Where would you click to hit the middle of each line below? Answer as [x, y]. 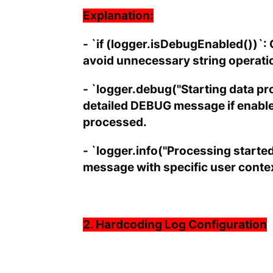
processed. [115, 122]
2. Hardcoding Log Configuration [175, 225]
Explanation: [118, 16]
